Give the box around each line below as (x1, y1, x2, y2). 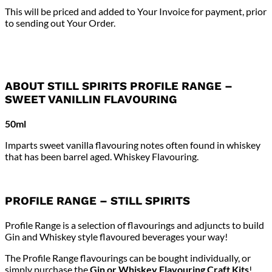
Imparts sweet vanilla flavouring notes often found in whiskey (5, 138, 260, 151)
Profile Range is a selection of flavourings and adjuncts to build (5, 219, 264, 231)
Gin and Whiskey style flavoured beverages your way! (5, 230, 228, 242)
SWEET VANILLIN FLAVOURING (5, 92, 177, 106)
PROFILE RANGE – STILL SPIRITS (5, 194, 190, 208)
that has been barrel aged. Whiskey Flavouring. (5, 150, 199, 162)
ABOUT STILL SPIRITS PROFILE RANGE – (5, 79, 233, 93)
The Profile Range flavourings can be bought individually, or (5, 251, 251, 263)
